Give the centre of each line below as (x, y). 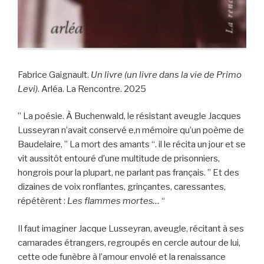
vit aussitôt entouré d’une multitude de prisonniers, (119, 159)
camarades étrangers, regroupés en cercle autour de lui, (129, 242)
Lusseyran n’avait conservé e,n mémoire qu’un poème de (131, 131)
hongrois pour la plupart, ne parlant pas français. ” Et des (128, 173)
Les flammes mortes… (113, 201)
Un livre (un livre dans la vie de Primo (166, 75)
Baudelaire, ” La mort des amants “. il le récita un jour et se (132, 145)
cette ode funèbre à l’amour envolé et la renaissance (122, 257)
